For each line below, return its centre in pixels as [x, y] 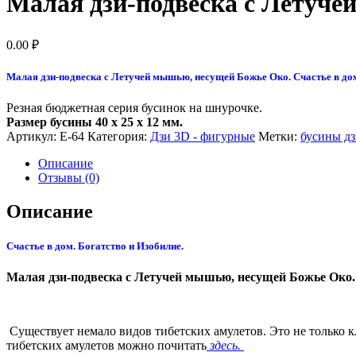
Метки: [279, 136]
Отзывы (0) [69, 178]
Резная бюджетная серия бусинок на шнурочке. [134, 108]
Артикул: [33, 136]
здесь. [225, 346]
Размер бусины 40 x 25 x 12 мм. [95, 122]
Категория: [119, 136]
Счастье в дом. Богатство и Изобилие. [95, 246]
